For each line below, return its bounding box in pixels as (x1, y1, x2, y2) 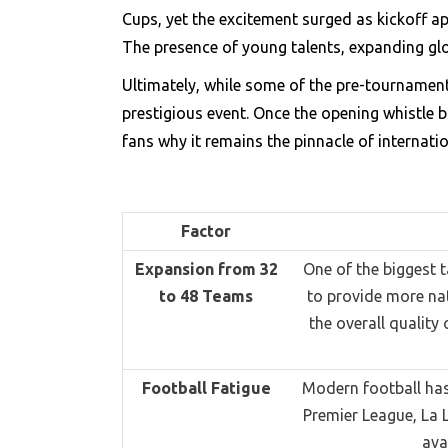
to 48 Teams (159, 286, 253, 305)
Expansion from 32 (134, 259, 278, 278)
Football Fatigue (141, 378, 271, 397)
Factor (181, 221, 231, 240)
